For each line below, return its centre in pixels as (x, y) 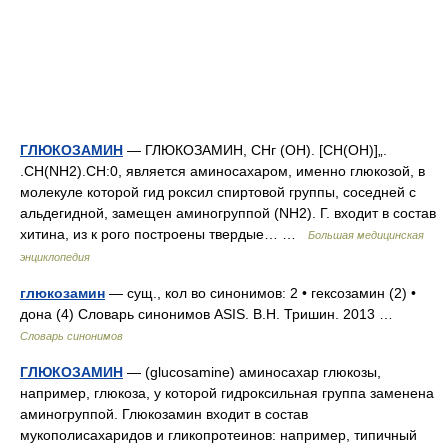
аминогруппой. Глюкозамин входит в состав (164, 414)
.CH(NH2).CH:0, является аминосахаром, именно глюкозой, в (222, 171)
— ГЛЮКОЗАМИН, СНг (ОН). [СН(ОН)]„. (255, 150)
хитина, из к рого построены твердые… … (164, 234)
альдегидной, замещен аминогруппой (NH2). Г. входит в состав (228, 213)
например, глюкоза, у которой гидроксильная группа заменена (227, 393)
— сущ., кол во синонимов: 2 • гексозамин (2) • (260, 293)
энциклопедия (55, 257)
